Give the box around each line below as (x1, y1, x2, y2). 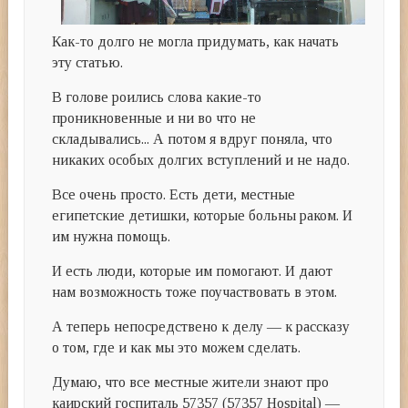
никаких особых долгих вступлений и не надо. (52, 152, 351, 168)
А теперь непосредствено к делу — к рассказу (52, 319, 351, 335)
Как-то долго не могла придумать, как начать (52, 34, 340, 50)
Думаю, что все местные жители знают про (52, 374, 330, 391)
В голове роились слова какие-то (52, 89, 262, 106)
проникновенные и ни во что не (52, 110, 257, 127)
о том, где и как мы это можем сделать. (52, 340, 301, 356)
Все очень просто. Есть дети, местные (52, 187, 296, 203)
